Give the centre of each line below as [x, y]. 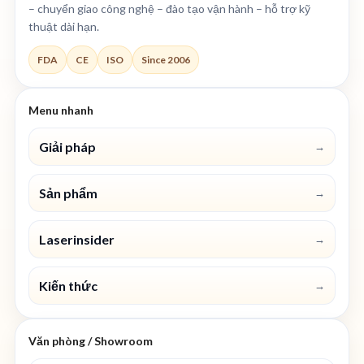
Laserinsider [77, 239]
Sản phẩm [68, 193]
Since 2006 [166, 59]
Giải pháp [67, 146]
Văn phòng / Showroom [91, 340]
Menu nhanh [61, 110]
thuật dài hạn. [64, 26]
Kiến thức [68, 285]
